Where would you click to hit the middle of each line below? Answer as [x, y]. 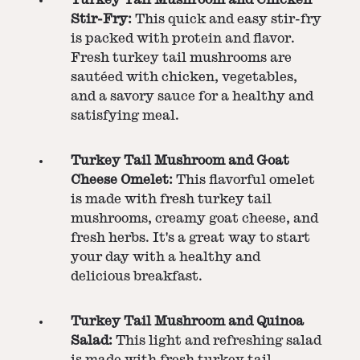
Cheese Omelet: [122, 180]
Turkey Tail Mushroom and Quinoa [187, 321]
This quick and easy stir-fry [227, 19]
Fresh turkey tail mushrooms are [181, 57]
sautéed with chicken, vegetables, [184, 77]
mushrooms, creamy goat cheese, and [194, 218]
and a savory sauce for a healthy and [192, 96]
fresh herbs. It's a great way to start [190, 237]
